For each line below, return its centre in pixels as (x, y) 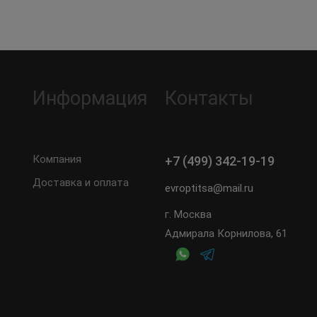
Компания (57, 159)
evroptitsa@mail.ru (209, 188)
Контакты (209, 98)
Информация (90, 98)
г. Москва (188, 214)
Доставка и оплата (80, 183)
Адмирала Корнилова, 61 (226, 234)
